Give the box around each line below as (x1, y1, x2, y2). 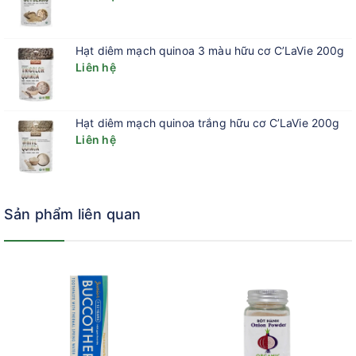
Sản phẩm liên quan (4, 206, 141, 222)
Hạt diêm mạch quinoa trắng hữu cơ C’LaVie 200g (75, 116, 340, 130)
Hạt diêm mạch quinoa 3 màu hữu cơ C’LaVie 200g (75, 44, 345, 57)
